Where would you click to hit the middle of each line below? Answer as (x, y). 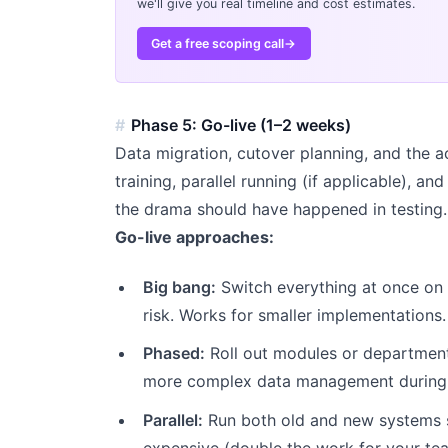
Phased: (174, 353)
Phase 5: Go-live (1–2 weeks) (241, 125)
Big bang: (180, 286)
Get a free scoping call (218, 44)
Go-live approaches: (194, 237)
